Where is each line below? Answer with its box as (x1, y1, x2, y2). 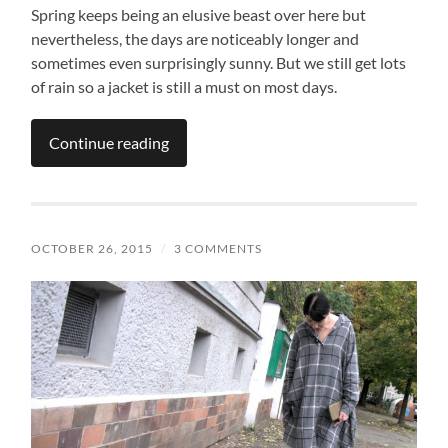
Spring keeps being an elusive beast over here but (31, 4, 367, 24)
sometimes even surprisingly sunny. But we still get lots (31, 52, 407, 72)
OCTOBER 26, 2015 (31, 240, 154, 256)
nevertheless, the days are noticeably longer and (31, 28, 360, 48)
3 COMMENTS (174, 240, 263, 256)
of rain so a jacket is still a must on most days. (31, 76, 338, 96)
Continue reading (49, 132, 170, 152)
